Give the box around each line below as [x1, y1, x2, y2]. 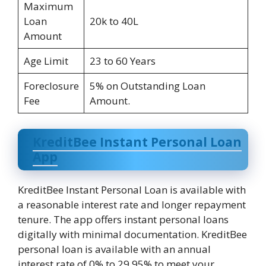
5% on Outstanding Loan [89, 79, 205, 93]
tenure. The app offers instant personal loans [18, 212, 229, 226]
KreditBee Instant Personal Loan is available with [18, 182, 246, 197]
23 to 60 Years [89, 54, 156, 68]
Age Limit [23, 54, 68, 68]
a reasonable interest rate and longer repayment [18, 197, 246, 211]
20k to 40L [89, 14, 138, 28]
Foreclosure [23, 79, 79, 93]
